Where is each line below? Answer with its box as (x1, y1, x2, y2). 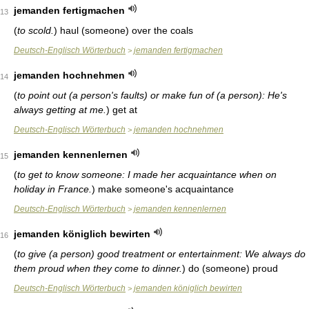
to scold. (17, 25, 54, 36)
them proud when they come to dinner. (14, 263, 182, 274)
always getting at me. (14, 104, 106, 115)
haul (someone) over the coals (57, 25, 193, 36)
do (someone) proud (186, 263, 278, 274)
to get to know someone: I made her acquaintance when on (17, 169, 277, 180)
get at (110, 104, 137, 115)
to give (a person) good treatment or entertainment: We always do (17, 248, 306, 259)
